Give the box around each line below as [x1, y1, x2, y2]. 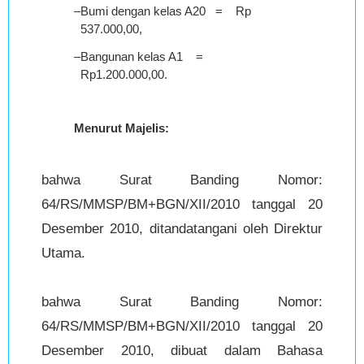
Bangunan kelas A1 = [80, 50, 213, 64]
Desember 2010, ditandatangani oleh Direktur [41, 221, 323, 237]
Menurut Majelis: [74, 121, 169, 136]
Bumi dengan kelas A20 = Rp [80, 4, 258, 19]
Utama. [41, 245, 85, 262]
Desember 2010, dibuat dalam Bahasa [41, 343, 323, 359]
